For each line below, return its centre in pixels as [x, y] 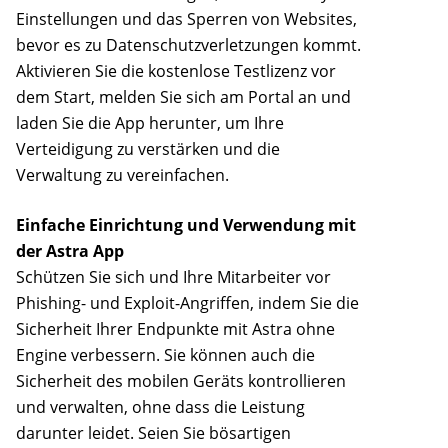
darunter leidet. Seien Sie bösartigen [153, 433]
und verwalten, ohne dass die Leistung [160, 407]
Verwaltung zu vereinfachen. [122, 175]
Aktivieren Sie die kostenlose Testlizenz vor [176, 71]
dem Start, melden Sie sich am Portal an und [183, 97]
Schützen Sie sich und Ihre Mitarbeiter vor [173, 277]
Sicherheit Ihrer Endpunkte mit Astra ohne [175, 329]
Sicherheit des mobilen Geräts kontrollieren [181, 381]
